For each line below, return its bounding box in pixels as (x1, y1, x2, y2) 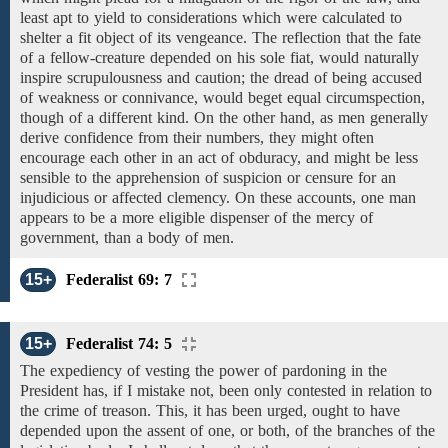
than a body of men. (104, 229, 234, 246)
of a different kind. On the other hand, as (69, 109, 333, 126)
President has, (20, 382, 113, 399)
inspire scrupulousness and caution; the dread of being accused (20, 69, 422, 86)
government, (20, 229, 104, 246)
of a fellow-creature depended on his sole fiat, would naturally (20, 49, 419, 66)
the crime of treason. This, (20, 402, 193, 419)
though (20, 109, 69, 126)
